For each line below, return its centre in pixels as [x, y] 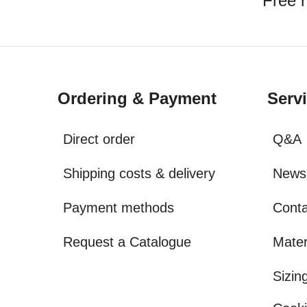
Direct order [99, 139]
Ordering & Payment [137, 98]
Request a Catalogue [127, 242]
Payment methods [119, 208]
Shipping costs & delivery [139, 173]
